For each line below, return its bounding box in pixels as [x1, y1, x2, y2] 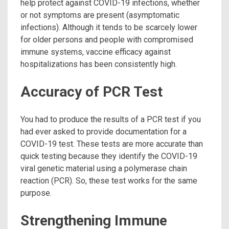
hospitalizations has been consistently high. [20, 59, 177, 70]
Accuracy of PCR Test [20, 83, 163, 101]
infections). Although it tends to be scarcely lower [20, 22, 197, 33]
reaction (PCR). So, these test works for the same [20, 175, 197, 186]
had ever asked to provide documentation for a [20, 126, 187, 136]
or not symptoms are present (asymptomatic [20, 10, 179, 20]
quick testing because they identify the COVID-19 [20, 151, 197, 161]
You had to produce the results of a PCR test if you [20, 114, 201, 124]
